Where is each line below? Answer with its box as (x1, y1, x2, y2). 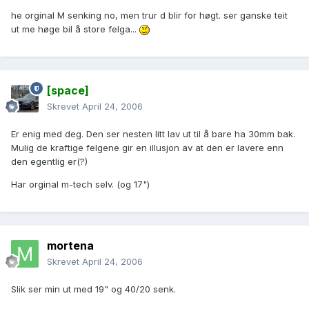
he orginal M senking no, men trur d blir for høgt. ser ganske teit (11, 10, 288, 21)
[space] (47, 83, 89, 98)
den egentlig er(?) (11, 156, 88, 168)
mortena (47, 239, 94, 253)
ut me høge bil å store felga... (11, 23, 139, 35)
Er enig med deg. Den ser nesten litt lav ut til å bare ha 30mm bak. (11, 128, 295, 140)
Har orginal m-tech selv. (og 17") (11, 179, 150, 190)
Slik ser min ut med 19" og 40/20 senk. (11, 283, 176, 295)
